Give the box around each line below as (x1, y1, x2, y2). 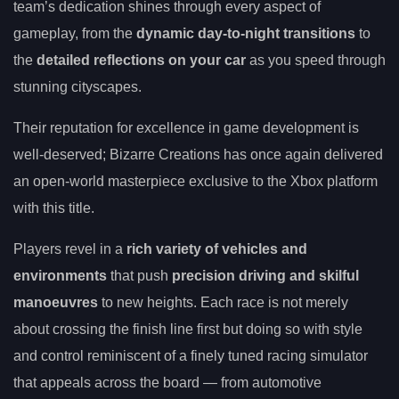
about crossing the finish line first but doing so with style (13, 321, 362, 337)
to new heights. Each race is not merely (98, 294, 348, 310)
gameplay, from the (13, 25, 136, 41)
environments (13, 267, 107, 283)
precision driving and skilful (172, 267, 359, 283)
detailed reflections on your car (37, 52, 246, 68)
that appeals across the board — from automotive (13, 374, 322, 390)
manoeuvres (13, 294, 98, 310)
